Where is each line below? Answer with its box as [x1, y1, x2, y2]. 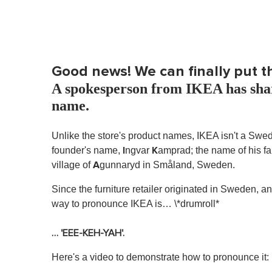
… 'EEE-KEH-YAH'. [52, 228, 124, 238]
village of [52, 159, 93, 170]
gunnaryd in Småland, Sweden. [100, 159, 235, 170]
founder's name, [52, 144, 123, 155]
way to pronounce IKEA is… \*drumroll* [52, 198, 219, 209]
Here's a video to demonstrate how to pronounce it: [52, 251, 269, 262]
